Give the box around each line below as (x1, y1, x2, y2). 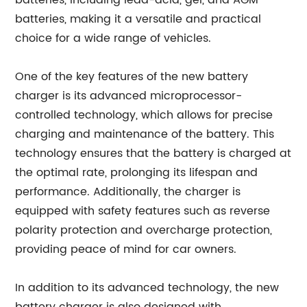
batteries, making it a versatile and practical (15, 10, 262, 28)
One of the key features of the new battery (15, 68, 249, 86)
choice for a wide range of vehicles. (15, 29, 212, 47)
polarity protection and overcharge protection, (15, 221, 273, 239)
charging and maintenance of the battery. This (15, 125, 275, 143)
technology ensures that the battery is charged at (15, 145, 292, 162)
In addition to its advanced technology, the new (15, 279, 280, 297)
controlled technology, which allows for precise (15, 106, 273, 124)
